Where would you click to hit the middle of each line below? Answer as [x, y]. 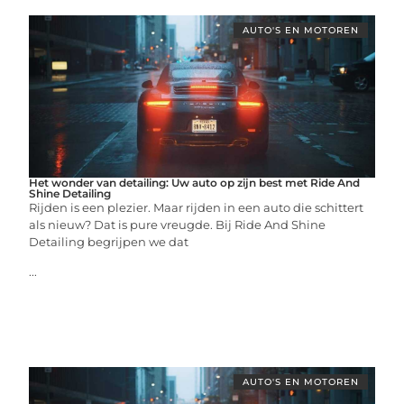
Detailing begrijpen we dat [109, 241]
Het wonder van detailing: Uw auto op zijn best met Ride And [195, 182]
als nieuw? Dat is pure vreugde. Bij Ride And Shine [178, 224]
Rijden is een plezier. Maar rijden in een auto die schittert [197, 207]
